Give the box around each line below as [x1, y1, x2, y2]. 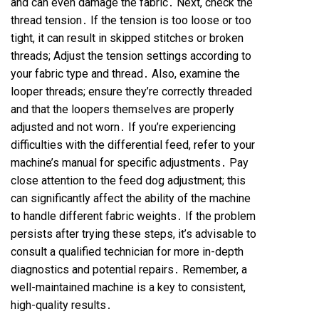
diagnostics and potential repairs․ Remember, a [11, 263, 247, 276]
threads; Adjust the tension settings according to [11, 49, 251, 63]
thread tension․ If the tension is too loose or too [11, 14, 251, 27]
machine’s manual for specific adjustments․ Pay [11, 156, 249, 169]
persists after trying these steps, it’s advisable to [11, 227, 256, 241]
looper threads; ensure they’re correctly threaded [11, 85, 252, 98]
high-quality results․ [11, 298, 112, 312]
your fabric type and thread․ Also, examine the [11, 67, 240, 80]
